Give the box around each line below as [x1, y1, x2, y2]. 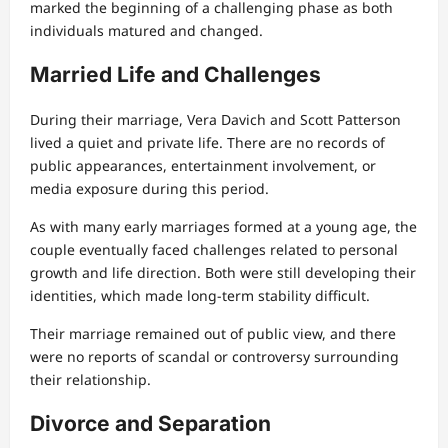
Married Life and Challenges [30, 62, 321, 88]
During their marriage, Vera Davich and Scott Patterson [30, 109, 401, 129]
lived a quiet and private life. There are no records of [30, 132, 385, 152]
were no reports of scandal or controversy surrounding [30, 346, 399, 366]
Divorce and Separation [30, 411, 271, 437]
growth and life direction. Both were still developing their [30, 262, 416, 282]
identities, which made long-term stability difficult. [30, 285, 370, 305]
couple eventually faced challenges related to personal [30, 239, 398, 259]
